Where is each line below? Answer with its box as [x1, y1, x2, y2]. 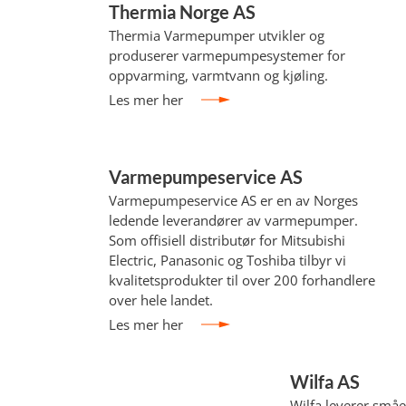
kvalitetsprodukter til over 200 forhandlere [109, 271, 376, 289]
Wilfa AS [290, 371, 361, 392]
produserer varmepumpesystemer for [109, 46, 346, 64]
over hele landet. [109, 291, 214, 309]
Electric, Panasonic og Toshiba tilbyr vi [109, 251, 347, 269]
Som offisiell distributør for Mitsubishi [109, 231, 346, 249]
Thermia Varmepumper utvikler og [109, 26, 325, 44]
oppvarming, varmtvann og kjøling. [109, 66, 329, 84]
